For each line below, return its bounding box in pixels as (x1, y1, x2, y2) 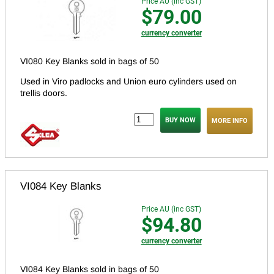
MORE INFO (212, 116, 248, 125)
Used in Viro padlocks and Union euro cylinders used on (20, 76, 237, 86)
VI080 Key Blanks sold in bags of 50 (20, 56, 161, 66)
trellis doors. (20, 87, 67, 98)
